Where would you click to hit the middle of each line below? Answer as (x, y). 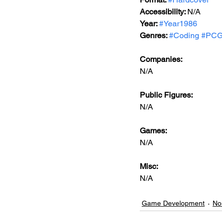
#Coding (184, 35)
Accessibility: (164, 12)
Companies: (161, 59)
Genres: (154, 35)
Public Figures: (167, 95)
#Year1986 (178, 24)
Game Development (173, 203)
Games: (154, 131)
